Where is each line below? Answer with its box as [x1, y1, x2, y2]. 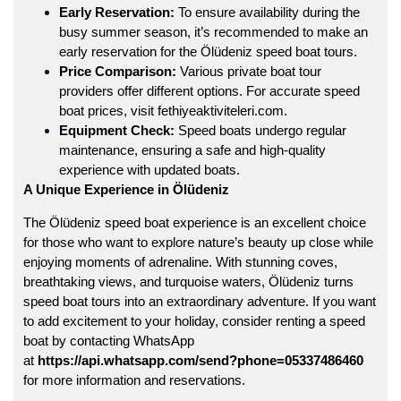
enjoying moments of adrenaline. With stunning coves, [23, 253, 337, 269]
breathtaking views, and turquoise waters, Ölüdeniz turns [23, 273, 354, 289]
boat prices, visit [59, 102, 158, 118]
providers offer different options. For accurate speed [59, 82, 360, 98]
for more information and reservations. [23, 371, 245, 388]
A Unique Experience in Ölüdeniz [23, 181, 229, 197]
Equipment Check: [59, 122, 175, 138]
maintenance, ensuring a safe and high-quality [59, 141, 326, 158]
